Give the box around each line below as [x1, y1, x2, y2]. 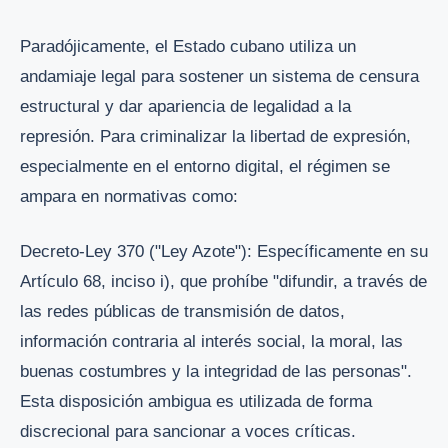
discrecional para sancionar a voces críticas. [20, 422, 356, 442]
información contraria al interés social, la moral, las [20, 332, 403, 352]
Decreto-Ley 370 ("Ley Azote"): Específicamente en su [20, 242, 428, 262]
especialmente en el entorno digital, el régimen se [20, 156, 390, 176]
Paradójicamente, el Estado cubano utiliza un [20, 36, 356, 56]
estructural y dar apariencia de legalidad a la [20, 96, 351, 116]
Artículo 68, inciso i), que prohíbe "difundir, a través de [20, 272, 427, 292]
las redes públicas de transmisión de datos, [20, 302, 345, 322]
